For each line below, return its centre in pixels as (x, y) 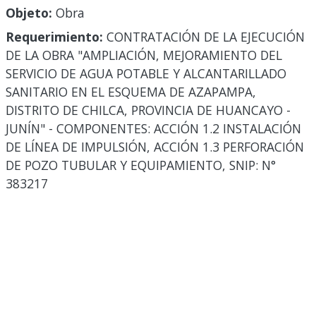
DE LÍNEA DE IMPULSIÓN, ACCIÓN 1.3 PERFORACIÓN (155, 147)
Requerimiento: (54, 37)
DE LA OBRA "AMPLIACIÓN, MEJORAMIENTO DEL (144, 55)
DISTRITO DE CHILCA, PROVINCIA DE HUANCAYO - (148, 110)
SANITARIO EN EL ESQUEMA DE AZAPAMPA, (131, 92)
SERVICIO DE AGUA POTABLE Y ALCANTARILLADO (146, 74)
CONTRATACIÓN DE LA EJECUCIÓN (204, 37)
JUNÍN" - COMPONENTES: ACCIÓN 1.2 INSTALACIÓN (153, 129)
